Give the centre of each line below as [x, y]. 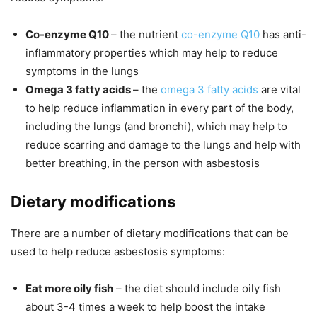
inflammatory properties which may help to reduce [152, 53]
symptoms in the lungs [82, 71]
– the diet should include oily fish [197, 289]
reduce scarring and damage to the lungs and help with [163, 145]
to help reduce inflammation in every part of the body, [160, 108]
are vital [279, 90]
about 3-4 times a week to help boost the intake [145, 307]
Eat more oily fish [69, 289]
